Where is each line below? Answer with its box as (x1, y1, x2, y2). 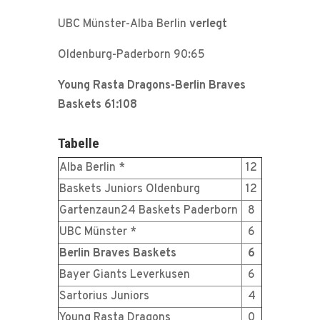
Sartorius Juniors (59, 289, 149, 304)
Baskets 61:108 (57, 98, 137, 113)
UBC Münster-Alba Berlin (57, 17, 189, 32)
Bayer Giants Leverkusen (59, 268, 190, 283)
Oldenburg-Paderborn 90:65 (57, 48, 205, 63)
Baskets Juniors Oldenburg (59, 182, 200, 197)
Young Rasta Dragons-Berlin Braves (57, 79, 246, 94)
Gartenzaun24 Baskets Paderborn (59, 204, 238, 219)
